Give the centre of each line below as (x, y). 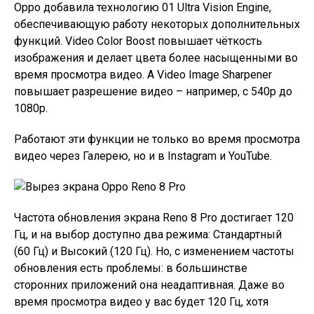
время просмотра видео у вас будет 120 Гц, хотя (141, 302)
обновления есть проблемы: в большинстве (131, 268)
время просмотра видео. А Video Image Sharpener (143, 75)
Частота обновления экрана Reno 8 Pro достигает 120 (154, 218)
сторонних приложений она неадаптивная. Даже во (149, 285)
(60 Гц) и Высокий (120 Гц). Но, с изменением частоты (154, 252)
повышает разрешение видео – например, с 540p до (153, 92)
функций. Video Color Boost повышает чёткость (138, 41)
